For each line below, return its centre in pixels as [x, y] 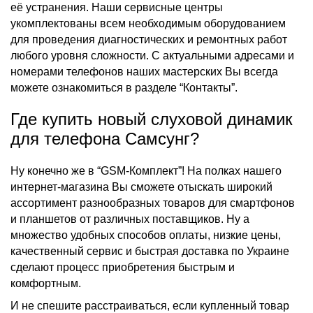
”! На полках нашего [230, 170]
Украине [268, 251]
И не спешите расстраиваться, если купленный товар [150, 305]
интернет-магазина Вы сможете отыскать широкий [141, 187]
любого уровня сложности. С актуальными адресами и [152, 55]
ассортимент [45, 203]
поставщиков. [188, 219]
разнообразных [121, 203]
